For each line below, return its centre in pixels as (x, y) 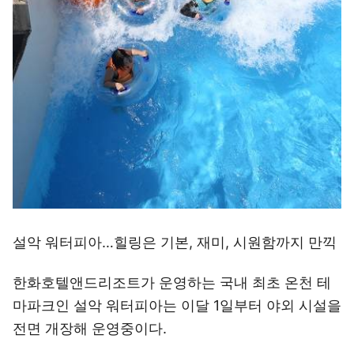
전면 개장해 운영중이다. (90, 328)
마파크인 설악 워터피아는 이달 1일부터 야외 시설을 (177, 305)
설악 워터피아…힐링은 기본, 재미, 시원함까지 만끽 (175, 242)
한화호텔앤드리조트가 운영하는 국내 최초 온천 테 (172, 282)
